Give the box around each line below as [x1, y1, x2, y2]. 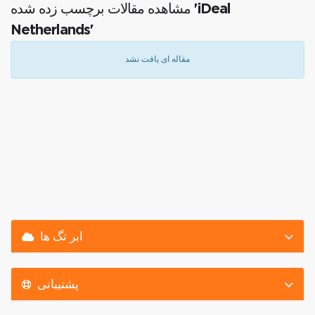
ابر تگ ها [40, 228, 83, 244]
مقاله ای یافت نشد [125, 56, 190, 64]
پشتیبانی [37, 276, 79, 292]
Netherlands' [11, 23, 94, 37]
